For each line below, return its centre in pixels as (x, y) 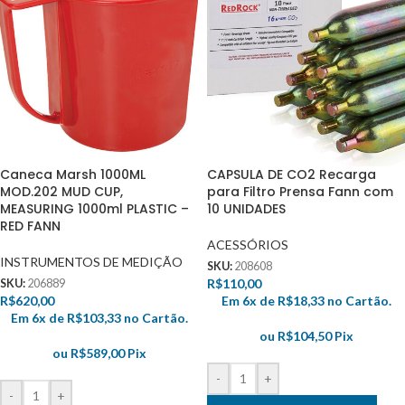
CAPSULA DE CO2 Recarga (292, 175)
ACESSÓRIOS (248, 245)
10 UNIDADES (246, 209)
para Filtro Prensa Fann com (300, 192)
